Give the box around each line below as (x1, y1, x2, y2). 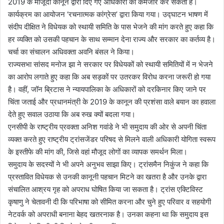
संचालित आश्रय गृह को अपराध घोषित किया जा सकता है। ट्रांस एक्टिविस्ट (8, 184, 203, 194)
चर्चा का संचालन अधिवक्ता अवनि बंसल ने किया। (8, 46, 134, 56)
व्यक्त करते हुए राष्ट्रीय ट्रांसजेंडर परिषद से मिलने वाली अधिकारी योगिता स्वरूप (8, 134, 215, 144)
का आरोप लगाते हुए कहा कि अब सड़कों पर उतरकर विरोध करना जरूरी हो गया (8, 71, 210, 81)
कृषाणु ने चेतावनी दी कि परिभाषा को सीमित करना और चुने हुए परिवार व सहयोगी (8, 196, 211, 206)
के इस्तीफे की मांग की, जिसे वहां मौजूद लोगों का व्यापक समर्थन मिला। (8, 146, 187, 156)
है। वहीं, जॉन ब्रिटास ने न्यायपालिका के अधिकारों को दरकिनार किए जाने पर (8, 84, 206, 94)
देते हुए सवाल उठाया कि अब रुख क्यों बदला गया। (8, 109, 135, 119)
